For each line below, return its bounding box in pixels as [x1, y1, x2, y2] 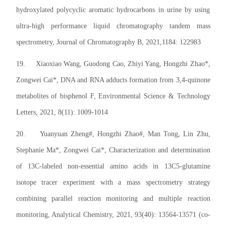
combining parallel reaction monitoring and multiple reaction [16, 195, 210, 203]
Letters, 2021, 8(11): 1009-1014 [16, 108, 108, 117]
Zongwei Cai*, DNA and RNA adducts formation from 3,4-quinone [16, 76, 210, 84]
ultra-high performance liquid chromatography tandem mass [16, 22, 210, 30]
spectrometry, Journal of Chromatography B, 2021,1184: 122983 [16, 38, 201, 46]
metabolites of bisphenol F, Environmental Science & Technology [16, 92, 210, 100]
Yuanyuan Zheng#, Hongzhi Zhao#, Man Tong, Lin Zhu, [39, 130, 210, 138]
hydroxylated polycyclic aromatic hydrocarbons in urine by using [16, 6, 210, 14]
